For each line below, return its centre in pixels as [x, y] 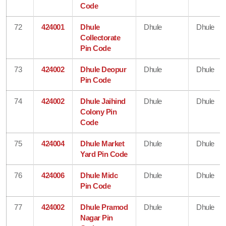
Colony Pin [99, 111]
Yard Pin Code [104, 154]
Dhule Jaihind [103, 101]
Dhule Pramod [104, 207]
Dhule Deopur [103, 69]
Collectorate [100, 37]
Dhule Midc [99, 175]
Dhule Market [102, 143]
